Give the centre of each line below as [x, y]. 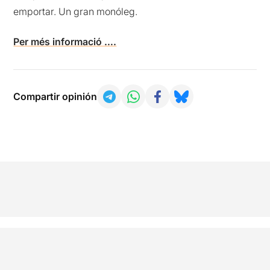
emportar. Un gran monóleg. [76, 12]
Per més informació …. [65, 42]
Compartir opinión [55, 97]
